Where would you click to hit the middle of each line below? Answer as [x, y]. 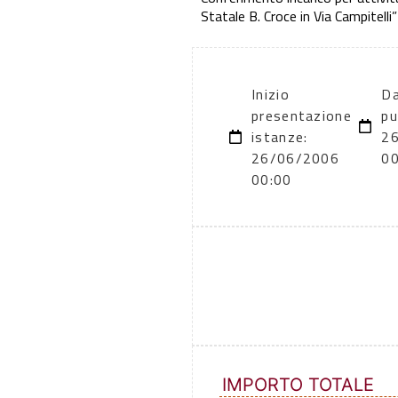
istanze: [280, 137]
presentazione [302, 116]
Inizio [271, 95]
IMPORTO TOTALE [298, 385]
